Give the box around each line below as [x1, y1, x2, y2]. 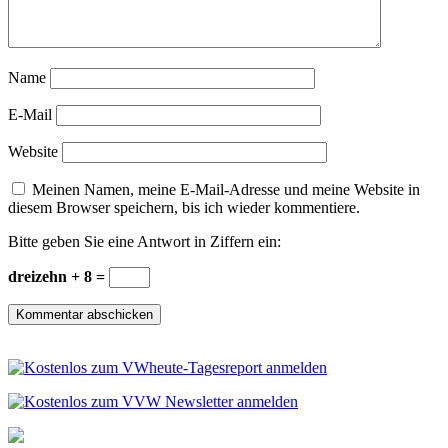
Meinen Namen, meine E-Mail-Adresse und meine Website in [32, 181, 420, 199]
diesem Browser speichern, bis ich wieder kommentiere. [8, 199, 360, 217]
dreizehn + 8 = [8, 268, 109, 286]
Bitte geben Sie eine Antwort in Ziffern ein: [8, 233, 281, 251]
